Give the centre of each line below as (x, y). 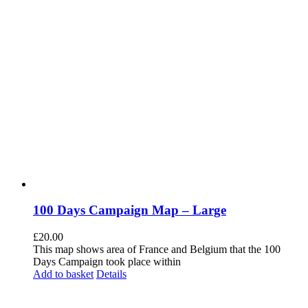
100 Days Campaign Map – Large (130, 210)
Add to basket (63, 274)
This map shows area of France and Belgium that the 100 (157, 250)
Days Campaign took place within (107, 262)
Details (111, 274)
